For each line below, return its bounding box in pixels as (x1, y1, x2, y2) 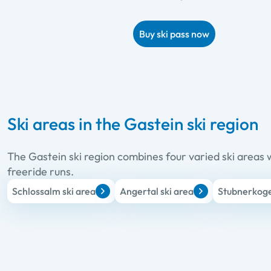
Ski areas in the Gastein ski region (7, 113, 258, 135)
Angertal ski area (120, 185, 194, 198)
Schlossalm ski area (12, 185, 96, 198)
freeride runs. (7, 165, 74, 179)
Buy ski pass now (139, 28, 209, 41)
